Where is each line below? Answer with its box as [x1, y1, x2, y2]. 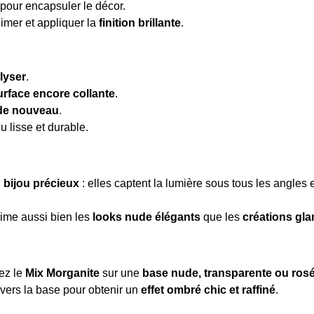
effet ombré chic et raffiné [141, 284, 275, 296]
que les [200, 211, 243, 224]
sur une [100, 267, 142, 280]
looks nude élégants [93, 211, 200, 224]
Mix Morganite [25, 267, 100, 280]
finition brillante [99, 17, 181, 29]
